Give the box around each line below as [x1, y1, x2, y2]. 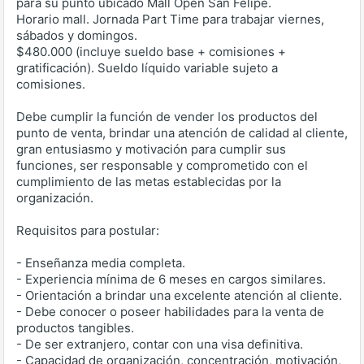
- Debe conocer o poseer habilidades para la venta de [16, 304, 324, 320]
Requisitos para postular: [16, 223, 159, 239]
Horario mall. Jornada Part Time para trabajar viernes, [16, 11, 324, 28]
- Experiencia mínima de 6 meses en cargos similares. [16, 271, 326, 288]
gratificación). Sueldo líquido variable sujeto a [16, 60, 278, 76]
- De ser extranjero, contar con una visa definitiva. [16, 336, 303, 353]
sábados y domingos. [16, 28, 137, 44]
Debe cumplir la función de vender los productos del [16, 109, 318, 125]
